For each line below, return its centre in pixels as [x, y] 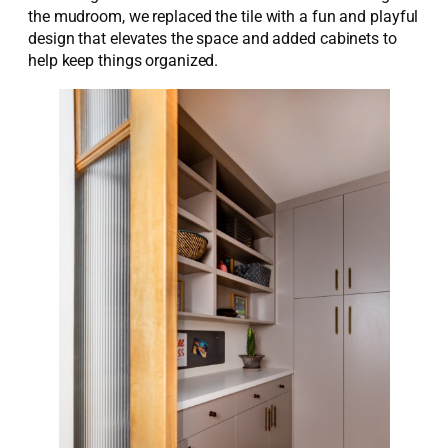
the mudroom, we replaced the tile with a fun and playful [223, 17]
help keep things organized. [125, 61]
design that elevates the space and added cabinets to [212, 39]
